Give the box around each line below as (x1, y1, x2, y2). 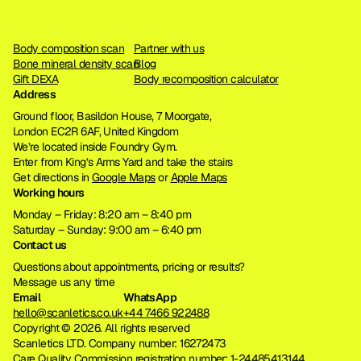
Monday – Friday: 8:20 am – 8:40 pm (13, 207, 191, 222)
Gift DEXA (13, 72, 58, 86)
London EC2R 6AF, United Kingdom (13, 124, 179, 139)
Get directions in (13, 170, 92, 185)
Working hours (13, 185, 85, 200)
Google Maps (91, 170, 156, 185)
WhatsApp (122, 290, 177, 305)
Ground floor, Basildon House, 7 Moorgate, (13, 109, 214, 123)
